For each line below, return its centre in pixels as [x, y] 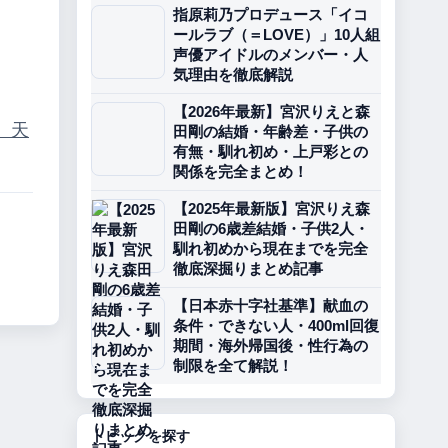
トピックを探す [140, 435]
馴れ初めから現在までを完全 [270, 248]
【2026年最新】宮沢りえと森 [271, 111]
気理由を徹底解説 [233, 74]
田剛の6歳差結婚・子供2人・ [271, 228]
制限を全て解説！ [233, 365]
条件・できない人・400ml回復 [276, 325]
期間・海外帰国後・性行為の [270, 345]
